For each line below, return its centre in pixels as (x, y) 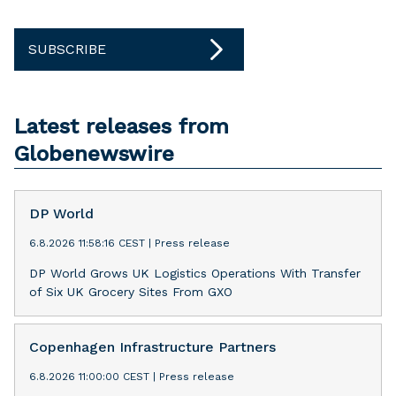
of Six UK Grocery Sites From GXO (131, 292)
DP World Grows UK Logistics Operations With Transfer (195, 273)
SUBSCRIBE (67, 49)
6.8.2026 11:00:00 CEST (89, 377)
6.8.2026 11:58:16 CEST (87, 243)
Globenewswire (94, 154)
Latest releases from (122, 126)
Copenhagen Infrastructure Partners (152, 347)
